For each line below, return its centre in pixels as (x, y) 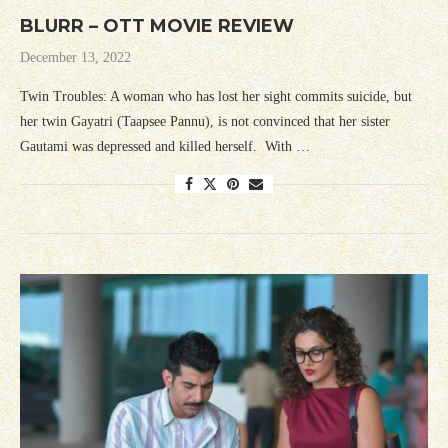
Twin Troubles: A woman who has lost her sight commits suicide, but (216, 97)
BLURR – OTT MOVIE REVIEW (157, 26)
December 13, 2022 (75, 58)
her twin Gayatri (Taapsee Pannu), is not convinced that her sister (205, 122)
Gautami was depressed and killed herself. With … (165, 147)
